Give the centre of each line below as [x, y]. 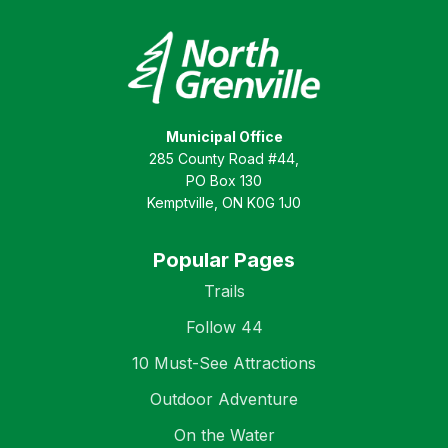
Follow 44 [224, 327]
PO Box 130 [224, 181]
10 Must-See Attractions [224, 363]
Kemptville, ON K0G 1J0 [224, 203]
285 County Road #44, [224, 159]
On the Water [224, 435]
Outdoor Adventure [224, 399]
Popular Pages [224, 260]
